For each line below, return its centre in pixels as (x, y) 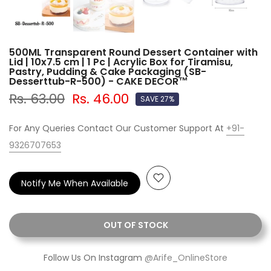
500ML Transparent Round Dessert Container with (133, 52)
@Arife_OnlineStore (186, 257)
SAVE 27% (157, 99)
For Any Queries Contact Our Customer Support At (118, 128)
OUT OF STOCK (135, 225)
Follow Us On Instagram (94, 257)
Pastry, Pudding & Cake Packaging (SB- (108, 71)
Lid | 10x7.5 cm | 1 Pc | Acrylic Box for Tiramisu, (121, 62)
